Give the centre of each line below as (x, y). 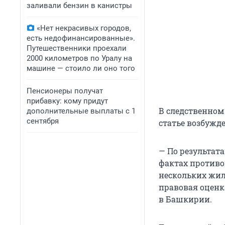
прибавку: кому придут (67, 101)
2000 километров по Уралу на (79, 58)
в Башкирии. (185, 199)
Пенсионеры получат (65, 91)
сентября (43, 121)
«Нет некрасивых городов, (84, 28)
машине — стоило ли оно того (81, 68)
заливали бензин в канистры (79, 6)
